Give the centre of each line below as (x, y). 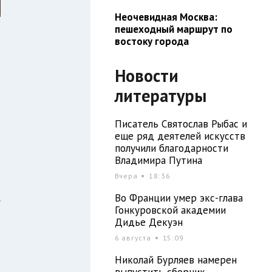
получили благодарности (171, 148)
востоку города (151, 41)
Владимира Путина (158, 160)
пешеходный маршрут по (173, 29)
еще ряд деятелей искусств (180, 136)
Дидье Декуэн (148, 222)
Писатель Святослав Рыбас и (181, 124)
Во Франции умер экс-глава (178, 198)
